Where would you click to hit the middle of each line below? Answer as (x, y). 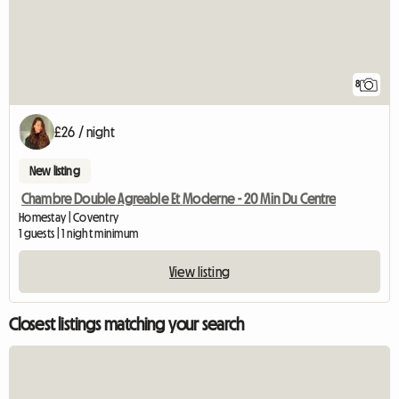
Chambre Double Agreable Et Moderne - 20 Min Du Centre (179, 199)
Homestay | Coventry (69, 218)
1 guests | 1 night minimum (79, 234)
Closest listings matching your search (126, 325)
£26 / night (85, 132)
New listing (55, 171)
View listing (199, 272)
